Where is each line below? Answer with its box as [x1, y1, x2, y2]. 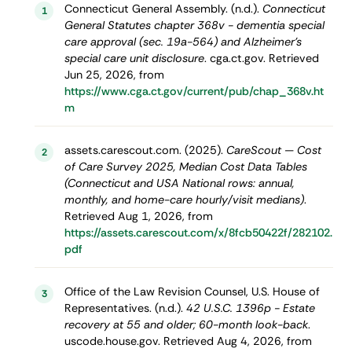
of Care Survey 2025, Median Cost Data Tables [64, 159, 307, 174]
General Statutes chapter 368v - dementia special [64, 18, 324, 33]
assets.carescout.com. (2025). [64, 143, 226, 158]
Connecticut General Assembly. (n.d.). [64, 2, 262, 16]
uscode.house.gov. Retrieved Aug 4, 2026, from [64, 334, 312, 349]
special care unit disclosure [64, 51, 204, 66]
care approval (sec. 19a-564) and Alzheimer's [64, 35, 302, 49]
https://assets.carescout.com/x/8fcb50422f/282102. [64, 225, 332, 240]
